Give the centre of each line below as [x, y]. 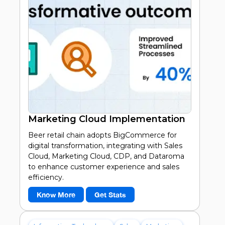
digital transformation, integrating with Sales [105, 146]
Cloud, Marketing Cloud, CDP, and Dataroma [106, 156]
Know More [56, 195]
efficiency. [46, 178]
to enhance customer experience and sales [103, 167]
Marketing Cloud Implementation [106, 119]
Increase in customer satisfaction [96, 215]
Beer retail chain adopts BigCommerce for [102, 135]
